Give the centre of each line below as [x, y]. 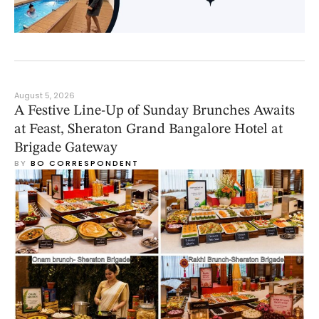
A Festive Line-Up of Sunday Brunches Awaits [155, 111]
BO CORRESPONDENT [85, 163]
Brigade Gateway [66, 148]
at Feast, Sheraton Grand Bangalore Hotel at [148, 130]
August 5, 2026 [45, 96]
